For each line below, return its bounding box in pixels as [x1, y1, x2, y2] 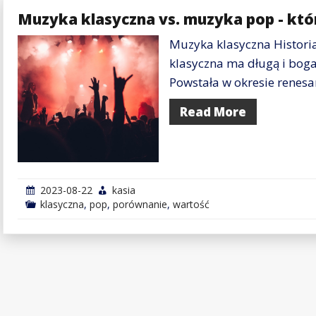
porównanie [113, 197, 167, 211]
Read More [180, 103, 246, 120]
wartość [173, 197, 209, 211]
